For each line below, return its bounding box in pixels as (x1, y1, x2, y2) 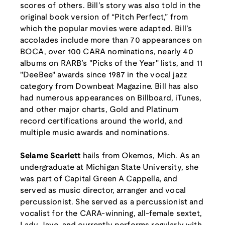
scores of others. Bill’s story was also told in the (20, 2, 201, 10)
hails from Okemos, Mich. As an (80, 152, 200, 160)
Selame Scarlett (20, 152, 81, 160)
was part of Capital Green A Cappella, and (20, 175, 178, 183)
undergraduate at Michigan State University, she (20, 164, 199, 172)
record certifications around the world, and (20, 118, 183, 126)
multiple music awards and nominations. (20, 129, 170, 137)
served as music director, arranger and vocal (20, 187, 186, 195)
